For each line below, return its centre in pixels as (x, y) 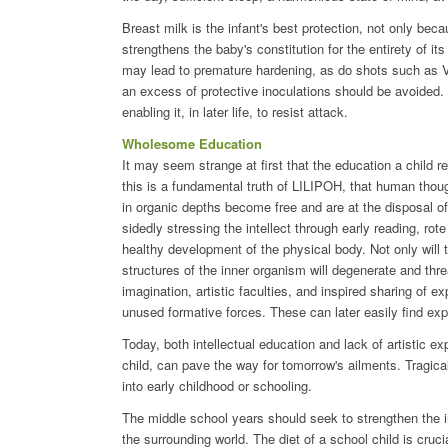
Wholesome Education (192, 144)
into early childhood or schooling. (217, 386)
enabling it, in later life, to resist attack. (235, 112)
